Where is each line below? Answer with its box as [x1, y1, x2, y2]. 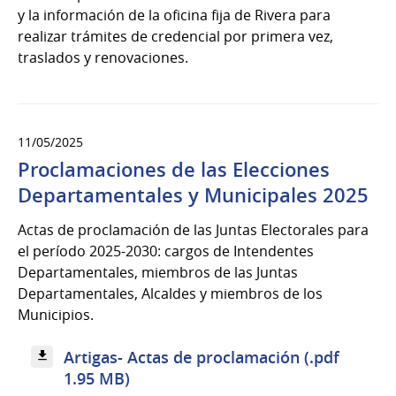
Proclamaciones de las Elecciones [18, 156, 330, 183]
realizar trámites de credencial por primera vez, [18, 26, 333, 46]
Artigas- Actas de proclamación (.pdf [64, 346, 340, 368]
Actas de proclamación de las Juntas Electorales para [18, 219, 369, 240]
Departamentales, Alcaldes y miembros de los [18, 283, 323, 303]
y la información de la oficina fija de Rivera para [18, 4, 331, 25]
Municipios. [18, 304, 94, 324]
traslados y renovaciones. [18, 47, 188, 67]
